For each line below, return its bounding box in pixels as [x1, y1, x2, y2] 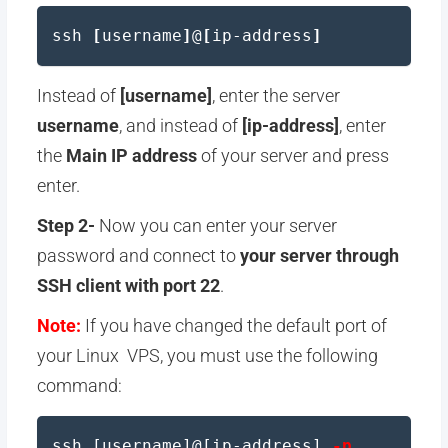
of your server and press [196, 145, 389, 166]
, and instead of [118, 115, 242, 136]
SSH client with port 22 [36, 275, 220, 296]
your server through [239, 245, 399, 266]
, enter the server [211, 85, 340, 106]
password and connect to [36, 245, 240, 266]
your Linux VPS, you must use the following [36, 345, 378, 366]
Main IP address [65, 145, 197, 166]
